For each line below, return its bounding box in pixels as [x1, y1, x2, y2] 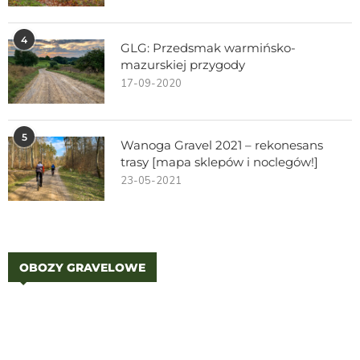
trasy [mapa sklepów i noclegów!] [121, 153, 318, 170]
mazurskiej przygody [121, 56, 245, 72]
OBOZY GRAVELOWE [19, 260, 145, 275]
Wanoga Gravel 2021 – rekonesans [121, 137, 323, 153]
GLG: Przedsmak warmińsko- [121, 39, 296, 55]
